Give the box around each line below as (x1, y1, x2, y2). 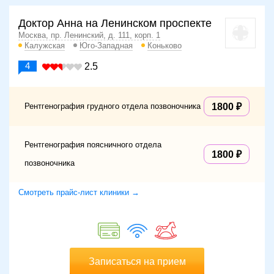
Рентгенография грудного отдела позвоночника (24, 102, 201, 111)
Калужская (24, 41, 65, 51)
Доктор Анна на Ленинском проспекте (18, 17, 212, 30)
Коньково (147, 41, 182, 51)
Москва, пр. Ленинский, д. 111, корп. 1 (18, 31, 160, 40)
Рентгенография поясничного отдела (24, 140, 161, 150)
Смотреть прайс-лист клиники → (18, 188, 139, 198)
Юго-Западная (80, 41, 133, 51)
